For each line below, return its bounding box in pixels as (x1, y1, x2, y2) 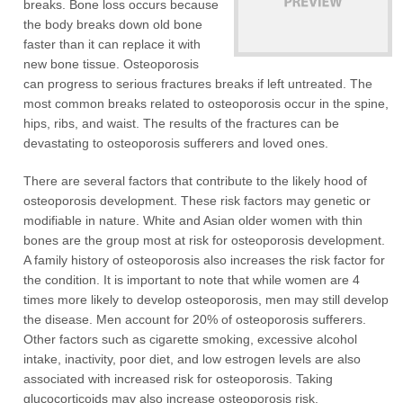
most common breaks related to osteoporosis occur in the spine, (23, 96, 390, 111)
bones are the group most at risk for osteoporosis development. (23, 233, 386, 247)
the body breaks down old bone (23, 17, 203, 31)
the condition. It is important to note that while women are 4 (23, 273, 361, 287)
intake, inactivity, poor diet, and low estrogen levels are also (23, 352, 362, 366)
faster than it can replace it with (23, 37, 201, 51)
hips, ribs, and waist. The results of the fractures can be (23, 116, 340, 130)
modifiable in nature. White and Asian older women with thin (23, 213, 363, 228)
